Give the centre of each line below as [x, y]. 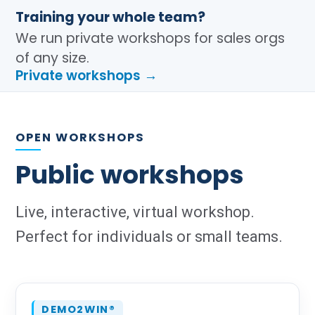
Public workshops [130, 175]
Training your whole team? [110, 17]
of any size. [52, 58]
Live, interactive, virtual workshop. [135, 212]
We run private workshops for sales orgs [150, 38]
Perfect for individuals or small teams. [149, 237]
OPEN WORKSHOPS [80, 137]
